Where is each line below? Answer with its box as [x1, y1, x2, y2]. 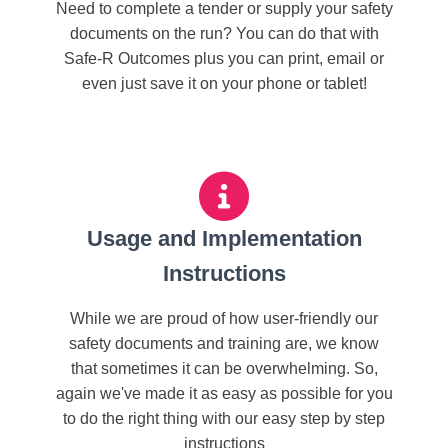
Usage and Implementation [86, 226, 362, 251]
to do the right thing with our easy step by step [63, 410, 385, 427]
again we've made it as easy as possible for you [55, 385, 393, 402]
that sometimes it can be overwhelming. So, [70, 360, 378, 377]
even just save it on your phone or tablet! [81, 75, 367, 92]
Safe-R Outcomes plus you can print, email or [64, 50, 384, 67]
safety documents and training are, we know [69, 335, 379, 352]
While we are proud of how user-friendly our [70, 310, 378, 327]
